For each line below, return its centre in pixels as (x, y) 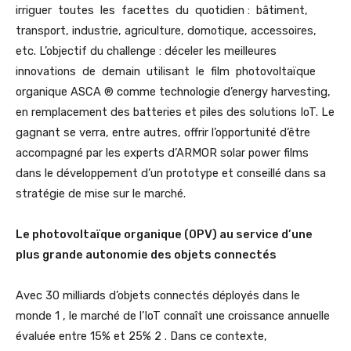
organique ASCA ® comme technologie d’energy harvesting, (173, 92)
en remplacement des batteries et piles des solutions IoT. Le (175, 112)
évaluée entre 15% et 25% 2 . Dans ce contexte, (141, 337)
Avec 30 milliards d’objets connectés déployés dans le (158, 296)
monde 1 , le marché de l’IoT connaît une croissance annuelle (173, 316)
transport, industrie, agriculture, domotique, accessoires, (166, 31)
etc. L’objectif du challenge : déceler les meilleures (148, 51)
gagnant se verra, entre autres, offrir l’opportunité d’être (163, 133)
